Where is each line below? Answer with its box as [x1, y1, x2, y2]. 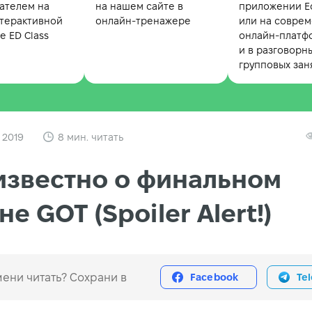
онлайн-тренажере [95, 15, 191, 27]
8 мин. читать [58, 131, 123, 143]
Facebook [190, 272, 239, 283]
